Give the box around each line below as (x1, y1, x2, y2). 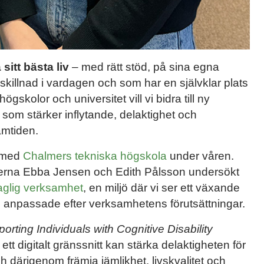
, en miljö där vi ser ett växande (83, 181, 240, 194)
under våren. (167, 150, 234, 163)
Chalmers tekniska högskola (23, 150, 167, 163)
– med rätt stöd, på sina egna (69, 61, 219, 74)
